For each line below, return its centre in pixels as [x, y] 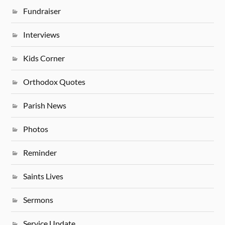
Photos [36, 129]
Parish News [45, 105]
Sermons [38, 199]
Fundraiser [42, 11]
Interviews [42, 34]
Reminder [40, 152]
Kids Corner [44, 58]
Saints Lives [43, 176]
